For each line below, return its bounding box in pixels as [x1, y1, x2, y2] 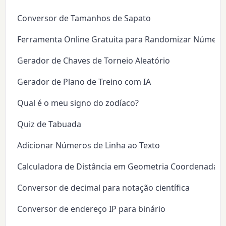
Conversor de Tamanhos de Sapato [17, 13, 151, 24]
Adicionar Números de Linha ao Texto [17, 140, 160, 151]
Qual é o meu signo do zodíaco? [17, 97, 139, 109]
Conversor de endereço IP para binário [17, 203, 166, 215]
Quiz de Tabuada [17, 119, 82, 130]
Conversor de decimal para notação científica [17, 182, 190, 194]
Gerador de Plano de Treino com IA [17, 76, 151, 88]
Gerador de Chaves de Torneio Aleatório [17, 55, 171, 67]
